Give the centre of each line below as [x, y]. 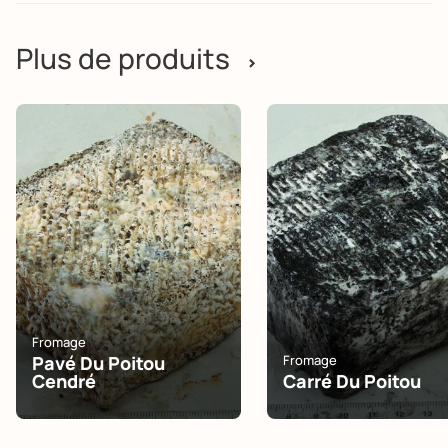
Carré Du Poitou [352, 381]
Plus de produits [123, 58]
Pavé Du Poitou [98, 363]
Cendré [64, 381]
